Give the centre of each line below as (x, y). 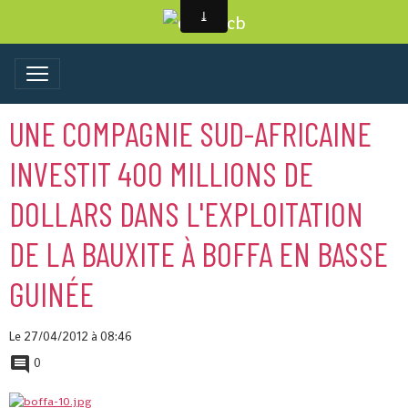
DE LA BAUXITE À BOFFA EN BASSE (199, 254)
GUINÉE (51, 294)
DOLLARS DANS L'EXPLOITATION (186, 214)
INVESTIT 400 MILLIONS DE (161, 173)
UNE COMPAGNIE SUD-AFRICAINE (190, 133)
